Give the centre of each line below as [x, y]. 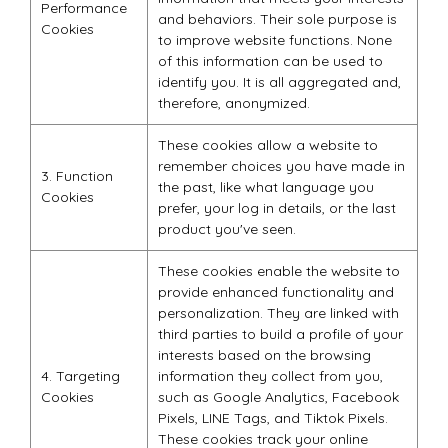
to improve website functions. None [275, 40]
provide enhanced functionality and [276, 292]
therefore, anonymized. [234, 103]
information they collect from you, [270, 376]
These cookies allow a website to [268, 145]
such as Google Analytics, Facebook [278, 397]
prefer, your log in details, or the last [277, 208]
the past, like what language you [266, 187]
